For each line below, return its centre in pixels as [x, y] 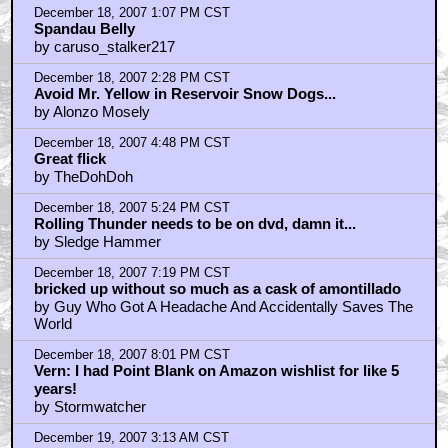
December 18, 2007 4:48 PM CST [131, 143]
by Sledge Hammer [97, 242]
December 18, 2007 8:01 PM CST [131, 355]
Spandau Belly [84, 29]
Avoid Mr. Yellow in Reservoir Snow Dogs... [184, 94]
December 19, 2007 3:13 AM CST [131, 438]
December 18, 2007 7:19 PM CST [131, 273]
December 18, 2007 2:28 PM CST [131, 78]
